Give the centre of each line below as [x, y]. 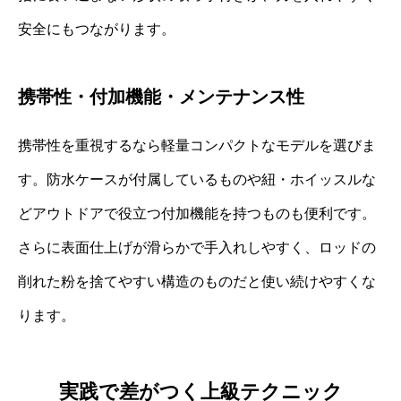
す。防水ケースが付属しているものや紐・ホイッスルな [197, 179]
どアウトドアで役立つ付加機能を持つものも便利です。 [197, 213]
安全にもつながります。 [97, 29]
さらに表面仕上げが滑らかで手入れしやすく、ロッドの [197, 247]
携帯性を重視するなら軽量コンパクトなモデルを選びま [197, 145]
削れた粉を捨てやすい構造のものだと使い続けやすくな [197, 281]
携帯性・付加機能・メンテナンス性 [161, 96]
